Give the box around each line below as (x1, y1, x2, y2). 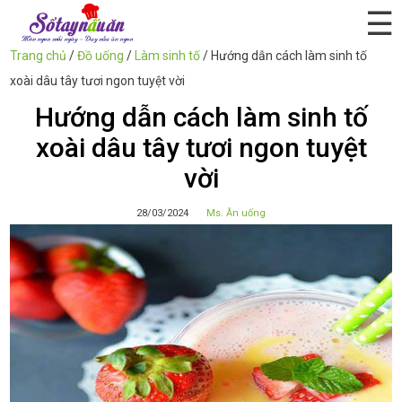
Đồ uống (77, 48, 125, 63)
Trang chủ (10, 48, 67, 63)
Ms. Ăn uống (206, 207, 266, 219)
